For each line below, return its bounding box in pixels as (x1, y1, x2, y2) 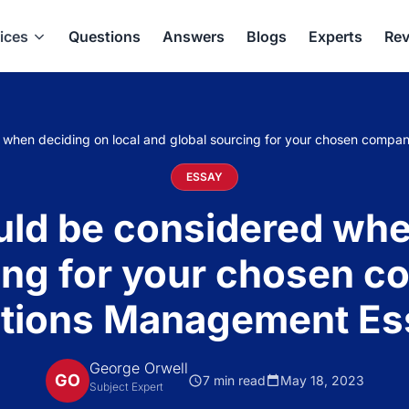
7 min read (202, 372, 266, 388)
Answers (163, 26, 225, 46)
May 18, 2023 (279, 372, 364, 388)
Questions (68, 26, 141, 46)
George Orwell (89, 359, 188, 377)
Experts (309, 26, 362, 46)
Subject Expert (89, 380, 163, 393)
